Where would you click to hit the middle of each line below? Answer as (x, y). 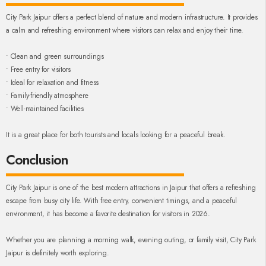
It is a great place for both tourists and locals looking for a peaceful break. (116, 135)
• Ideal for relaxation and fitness (53, 83)
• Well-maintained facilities (45, 109)
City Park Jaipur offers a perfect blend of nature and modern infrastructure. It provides (132, 18)
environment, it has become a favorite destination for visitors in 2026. (108, 214)
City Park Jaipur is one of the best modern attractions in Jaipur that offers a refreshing (131, 188)
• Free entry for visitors (38, 70)
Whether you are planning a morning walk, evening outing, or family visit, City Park (131, 240)
